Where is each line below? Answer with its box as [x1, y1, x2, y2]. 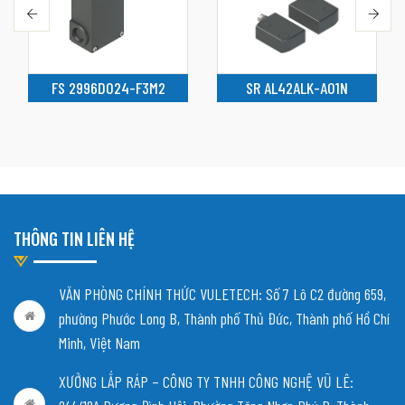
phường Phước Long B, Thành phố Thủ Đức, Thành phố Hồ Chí [59, 307, 390, 328]
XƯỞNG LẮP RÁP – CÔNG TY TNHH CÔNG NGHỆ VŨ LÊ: [59, 371, 353, 391]
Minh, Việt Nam [59, 332, 140, 353]
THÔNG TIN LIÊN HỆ [14, 226, 135, 250]
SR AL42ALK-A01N [246, 77, 348, 98]
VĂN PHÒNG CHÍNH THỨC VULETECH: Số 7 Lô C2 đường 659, [59, 283, 386, 304]
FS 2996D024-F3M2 [51, 77, 165, 98]
